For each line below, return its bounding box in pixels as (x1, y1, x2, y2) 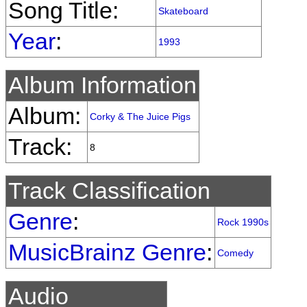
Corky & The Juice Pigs (90, 111, 191, 122)
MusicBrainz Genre (8, 240, 206, 265)
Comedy (217, 247, 254, 258)
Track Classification (8, 178, 210, 204)
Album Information (8, 73, 197, 98)
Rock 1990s (217, 217, 269, 228)
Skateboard (158, 5, 208, 16)
